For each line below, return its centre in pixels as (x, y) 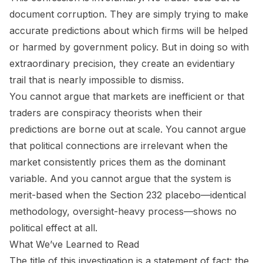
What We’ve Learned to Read (74, 244)
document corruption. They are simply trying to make (129, 14)
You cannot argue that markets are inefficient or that (127, 96)
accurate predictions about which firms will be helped (129, 30)
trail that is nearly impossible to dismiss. (97, 80)
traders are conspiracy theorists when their (106, 112)
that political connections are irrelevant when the (119, 145)
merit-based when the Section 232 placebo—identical (128, 195)
